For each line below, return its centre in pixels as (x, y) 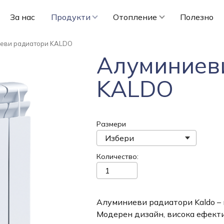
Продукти (70, 17)
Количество (116, 156)
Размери (111, 124)
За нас (22, 17)
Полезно (196, 17)
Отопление (135, 17)
